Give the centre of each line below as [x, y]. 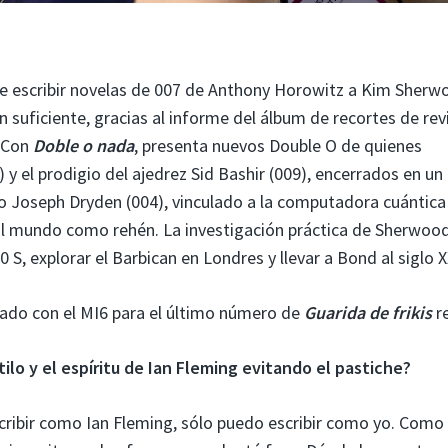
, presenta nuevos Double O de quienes [278, 145]
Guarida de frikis [368, 312]
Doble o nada [83, 145]
